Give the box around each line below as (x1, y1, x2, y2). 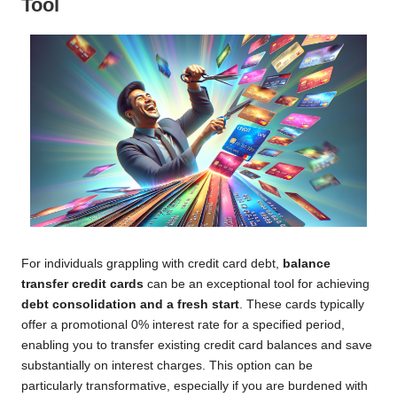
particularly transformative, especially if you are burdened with (21, 379, 368, 393)
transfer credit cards (21, 277, 144, 292)
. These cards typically (239, 298, 364, 312)
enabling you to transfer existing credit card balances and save (21, 339, 372, 353)
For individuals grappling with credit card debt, (21, 257, 283, 271)
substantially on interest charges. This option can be (21, 359, 313, 373)
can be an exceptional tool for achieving (144, 277, 370, 292)
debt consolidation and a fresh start (21, 298, 239, 312)
